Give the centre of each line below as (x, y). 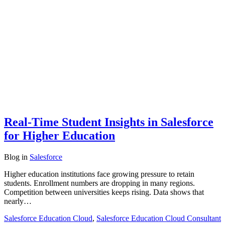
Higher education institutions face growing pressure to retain (99, 174)
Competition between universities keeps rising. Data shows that (104, 192)
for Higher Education (60, 135)
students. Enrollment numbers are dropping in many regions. (99, 183)
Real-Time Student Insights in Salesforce (109, 122)
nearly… (18, 201)
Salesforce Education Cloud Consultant (159, 218)
